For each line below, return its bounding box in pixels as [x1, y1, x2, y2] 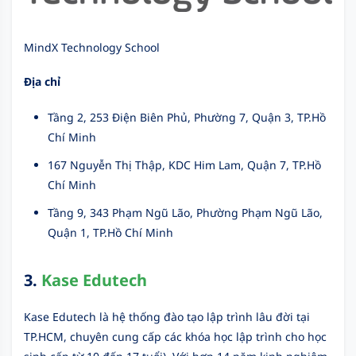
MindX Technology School [24, 39, 160, 55]
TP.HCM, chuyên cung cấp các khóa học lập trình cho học [24, 329, 327, 345]
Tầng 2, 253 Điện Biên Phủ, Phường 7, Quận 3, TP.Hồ [48, 110, 326, 126]
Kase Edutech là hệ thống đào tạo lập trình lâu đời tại [24, 309, 310, 325]
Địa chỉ [24, 74, 60, 90]
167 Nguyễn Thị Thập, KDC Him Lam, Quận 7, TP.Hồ [48, 157, 321, 173]
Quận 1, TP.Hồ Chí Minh [48, 225, 173, 241]
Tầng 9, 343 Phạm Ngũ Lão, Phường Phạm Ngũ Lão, [48, 205, 323, 221]
